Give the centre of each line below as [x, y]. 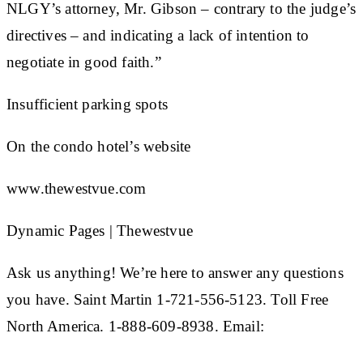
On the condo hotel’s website [99, 146]
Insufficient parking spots [87, 104]
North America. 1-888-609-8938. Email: [136, 326]
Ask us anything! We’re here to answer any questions [175, 272]
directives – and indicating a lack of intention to [158, 35]
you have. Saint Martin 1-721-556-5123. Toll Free [168, 299]
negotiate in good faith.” [84, 62]
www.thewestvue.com [77, 188]
